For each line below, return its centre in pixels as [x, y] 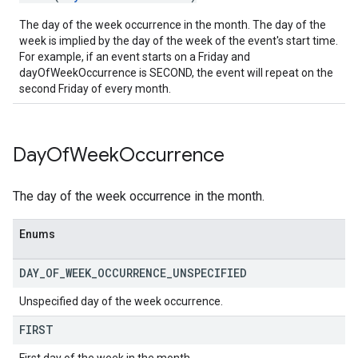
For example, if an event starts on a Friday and [135, 57]
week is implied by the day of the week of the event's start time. [179, 41]
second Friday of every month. [95, 89]
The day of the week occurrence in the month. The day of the [173, 25]
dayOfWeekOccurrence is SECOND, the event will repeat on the [176, 73]
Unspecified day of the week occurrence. [121, 301]
